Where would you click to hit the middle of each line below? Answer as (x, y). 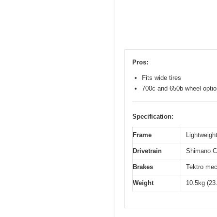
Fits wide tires (162, 77)
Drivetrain (147, 151)
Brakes (143, 167)
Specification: (153, 116)
